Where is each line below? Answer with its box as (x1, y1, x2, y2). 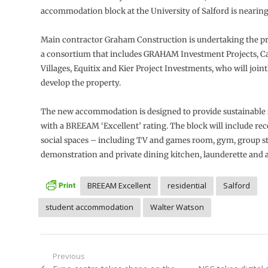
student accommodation (45, 202, 133, 213)
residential (167, 180, 206, 191)
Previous (52, 251, 85, 262)
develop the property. (40, 78, 121, 89)
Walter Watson (150, 202, 204, 213)
